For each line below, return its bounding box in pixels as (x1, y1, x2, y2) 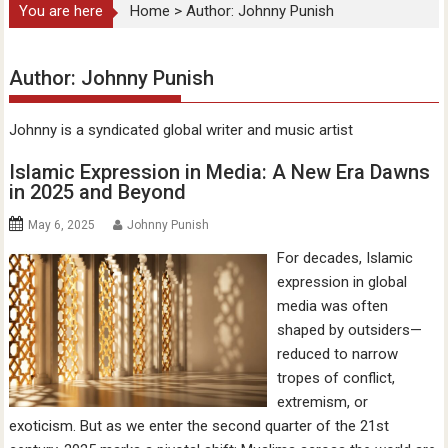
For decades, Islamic (276, 248, 413, 267)
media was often (276, 296, 388, 315)
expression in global (276, 272, 407, 291)
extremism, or (276, 392, 368, 411)
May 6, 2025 (28, 217, 96, 232)
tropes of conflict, (276, 368, 395, 387)
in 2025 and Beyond (9, 179, 187, 204)
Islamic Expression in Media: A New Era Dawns (9, 159, 431, 184)
